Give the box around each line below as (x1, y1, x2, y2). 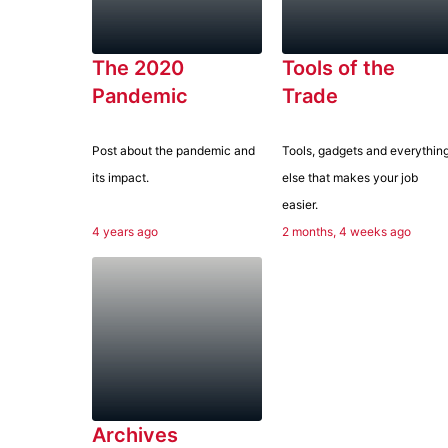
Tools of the (282, 56, 395, 81)
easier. (282, 197, 318, 213)
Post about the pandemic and (92, 143, 255, 159)
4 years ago (92, 224, 158, 240)
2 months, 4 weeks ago (282, 224, 411, 240)
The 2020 (92, 56, 184, 81)
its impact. (92, 170, 149, 186)
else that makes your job (282, 170, 418, 186)
